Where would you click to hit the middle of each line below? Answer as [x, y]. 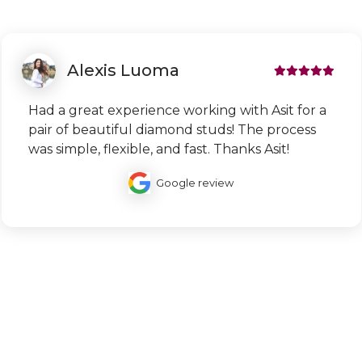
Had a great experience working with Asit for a [177, 110]
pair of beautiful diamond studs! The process [172, 129]
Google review [194, 182]
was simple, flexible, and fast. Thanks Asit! [158, 149]
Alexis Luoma [123, 71]
